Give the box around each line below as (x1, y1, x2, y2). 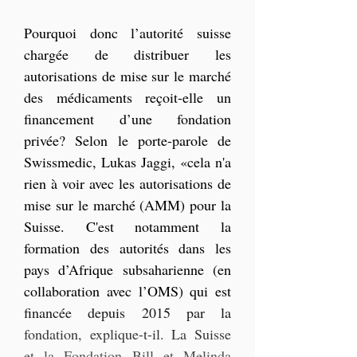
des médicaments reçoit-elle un (24, 88, 231, 108)
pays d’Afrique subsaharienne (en (24, 260, 231, 280)
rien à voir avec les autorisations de (24, 174, 231, 194)
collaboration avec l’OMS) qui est (24, 281, 231, 301)
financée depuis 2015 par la (24, 303, 231, 323)
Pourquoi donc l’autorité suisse (24, 23, 231, 43)
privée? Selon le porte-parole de (24, 131, 231, 151)
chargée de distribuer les (24, 45, 231, 65)
